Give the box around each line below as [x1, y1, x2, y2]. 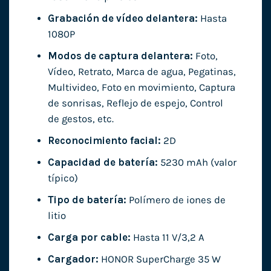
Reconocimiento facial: [47, 135, 161, 147]
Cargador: [47, 253, 99, 266]
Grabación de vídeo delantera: [47, 12, 198, 24]
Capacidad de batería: [47, 157, 158, 169]
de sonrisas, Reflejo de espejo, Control [47, 97, 223, 109]
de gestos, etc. [47, 113, 114, 125]
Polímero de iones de [126, 194, 226, 206]
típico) [47, 172, 78, 184]
